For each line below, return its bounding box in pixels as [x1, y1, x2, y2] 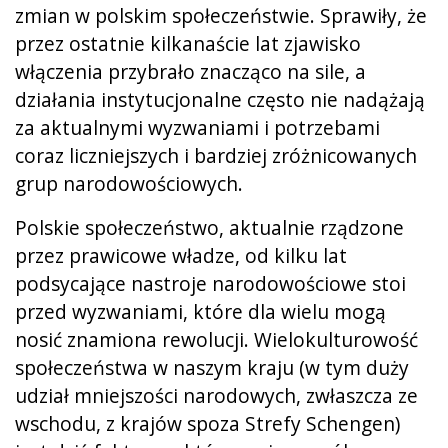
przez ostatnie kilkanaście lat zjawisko [15, 29, 361, 57]
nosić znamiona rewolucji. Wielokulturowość [15, 325, 418, 353]
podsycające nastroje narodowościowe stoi [15, 269, 406, 297]
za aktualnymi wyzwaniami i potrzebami [15, 113, 380, 141]
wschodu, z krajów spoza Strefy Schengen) [15, 409, 400, 437]
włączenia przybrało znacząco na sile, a [15, 57, 366, 85]
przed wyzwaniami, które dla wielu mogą [15, 297, 386, 325]
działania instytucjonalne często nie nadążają [15, 85, 425, 113]
